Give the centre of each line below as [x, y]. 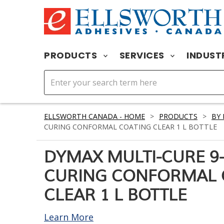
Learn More [69, 217]
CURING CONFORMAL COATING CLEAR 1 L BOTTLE [130, 127]
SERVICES [143, 55]
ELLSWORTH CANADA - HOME [94, 116]
